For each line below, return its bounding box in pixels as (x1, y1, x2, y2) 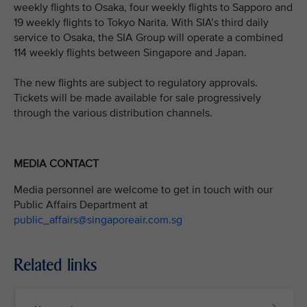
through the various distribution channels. (14, 106, 212, 120)
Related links (14, 254, 97, 275)
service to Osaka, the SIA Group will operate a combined (14, 31, 283, 45)
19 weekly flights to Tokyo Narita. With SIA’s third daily (14, 16, 269, 29)
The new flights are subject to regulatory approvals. (14, 76, 258, 90)
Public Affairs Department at (14, 197, 148, 212)
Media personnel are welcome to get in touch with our (14, 182, 273, 197)
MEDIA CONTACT (14, 157, 99, 171)
